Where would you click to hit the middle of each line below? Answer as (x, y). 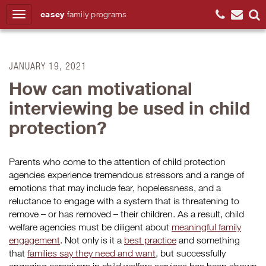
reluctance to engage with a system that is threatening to (124, 201)
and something (208, 240)
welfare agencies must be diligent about (90, 227)
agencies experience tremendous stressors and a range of (126, 175)
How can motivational (101, 88)
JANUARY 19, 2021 (48, 66)
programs (109, 14)
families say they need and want (91, 253)
